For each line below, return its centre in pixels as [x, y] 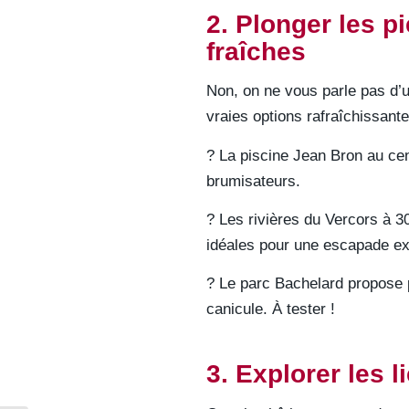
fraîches [256, 51]
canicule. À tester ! [270, 309]
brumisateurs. [253, 181]
